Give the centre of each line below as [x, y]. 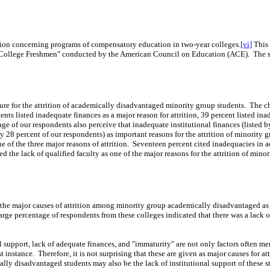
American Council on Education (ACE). [185, 54]
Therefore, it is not [69, 253]
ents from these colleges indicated [142, 215]
